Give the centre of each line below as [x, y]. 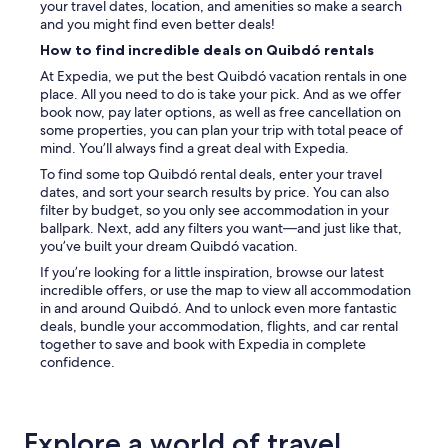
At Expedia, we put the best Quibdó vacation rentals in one [223, 76]
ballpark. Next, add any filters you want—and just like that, [221, 228]
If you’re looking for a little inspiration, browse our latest [212, 272]
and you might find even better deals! [157, 24]
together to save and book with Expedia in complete [203, 344]
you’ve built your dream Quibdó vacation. [169, 246]
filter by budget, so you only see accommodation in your [214, 210]
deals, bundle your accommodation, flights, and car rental [219, 326]
